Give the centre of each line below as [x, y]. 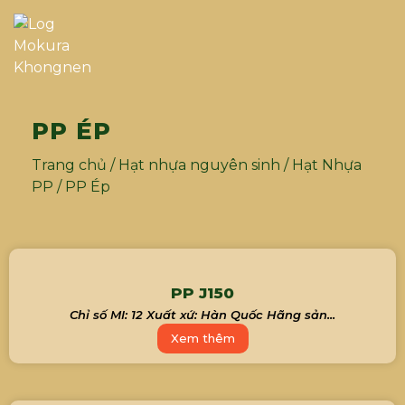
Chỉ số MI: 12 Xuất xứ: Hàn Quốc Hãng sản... [202, 315]
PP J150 [202, 293]
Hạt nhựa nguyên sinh [199, 165]
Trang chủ [69, 165]
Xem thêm [202, 338]
